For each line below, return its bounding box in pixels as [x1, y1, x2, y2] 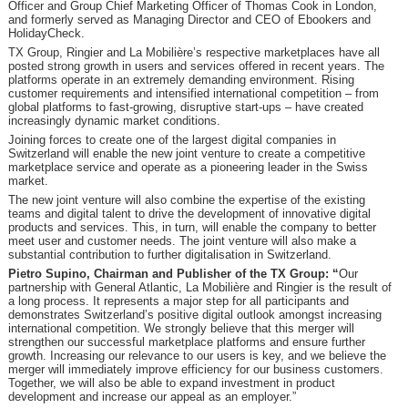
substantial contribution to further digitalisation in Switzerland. [7, 248, 331, 261]
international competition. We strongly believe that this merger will [7, 321, 354, 335]
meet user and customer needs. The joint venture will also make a [7, 234, 356, 248]
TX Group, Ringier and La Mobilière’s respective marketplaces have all [7, 46, 380, 59]
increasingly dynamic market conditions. [7, 114, 220, 127]
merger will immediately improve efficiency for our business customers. [7, 362, 383, 376]
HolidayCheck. [7, 26, 85, 40]
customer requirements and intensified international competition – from [7, 87, 379, 100]
